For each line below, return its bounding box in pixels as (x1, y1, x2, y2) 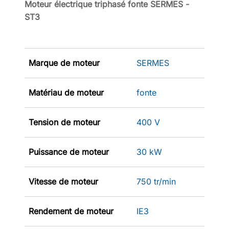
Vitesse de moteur (29, 176, 98, 187)
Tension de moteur (29, 117, 100, 127)
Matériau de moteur (29, 87, 104, 98)
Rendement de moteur (29, 205, 113, 216)
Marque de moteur (29, 57, 100, 68)
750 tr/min (136, 176, 176, 187)
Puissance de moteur (29, 146, 109, 157)
